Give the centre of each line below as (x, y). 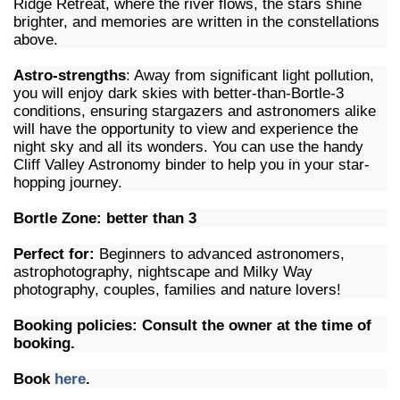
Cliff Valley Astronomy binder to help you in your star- (192, 164)
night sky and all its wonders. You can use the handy (188, 146)
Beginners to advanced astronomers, (220, 254)
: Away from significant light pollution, (250, 75)
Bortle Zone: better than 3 (105, 218)
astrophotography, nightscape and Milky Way (163, 271)
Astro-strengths (70, 75)
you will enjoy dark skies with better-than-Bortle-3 (179, 93)
